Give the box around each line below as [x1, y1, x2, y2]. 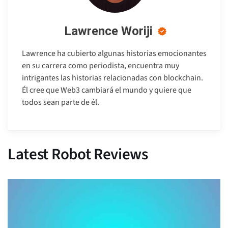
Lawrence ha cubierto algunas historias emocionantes [22, 48, 207, 60]
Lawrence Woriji [64, 24, 153, 39]
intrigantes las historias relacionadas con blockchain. [22, 72, 203, 84]
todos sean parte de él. [22, 97, 99, 108]
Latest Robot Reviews [8, 143, 148, 166]
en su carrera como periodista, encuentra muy [22, 60, 179, 72]
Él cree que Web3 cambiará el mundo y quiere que [22, 84, 191, 96]
